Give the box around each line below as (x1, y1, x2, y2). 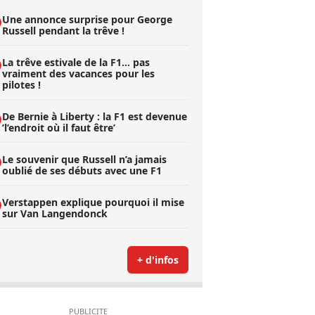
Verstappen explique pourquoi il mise (1, 195, 184, 209)
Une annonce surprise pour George (1, 13, 172, 26)
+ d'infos (136, 253, 179, 266)
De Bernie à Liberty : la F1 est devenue (1, 110, 187, 123)
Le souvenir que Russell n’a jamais (1, 153, 167, 166)
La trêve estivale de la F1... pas (1, 56, 150, 69)
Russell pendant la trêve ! (1, 24, 124, 37)
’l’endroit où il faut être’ (1, 121, 115, 134)
